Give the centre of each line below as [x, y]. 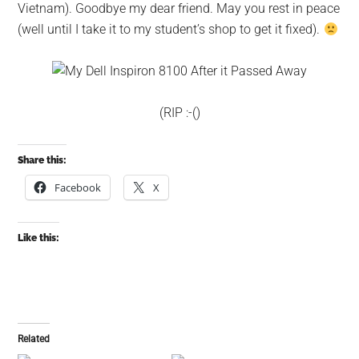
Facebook [78, 188]
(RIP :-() [179, 113]
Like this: [39, 238]
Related [34, 339]
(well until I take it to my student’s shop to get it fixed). [171, 29]
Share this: [42, 160]
